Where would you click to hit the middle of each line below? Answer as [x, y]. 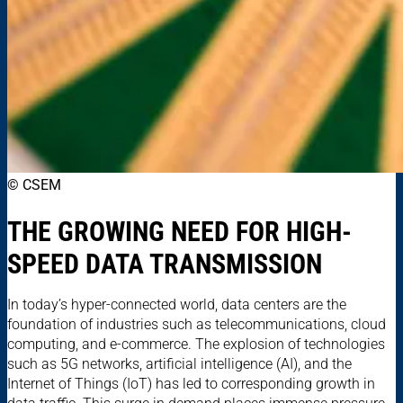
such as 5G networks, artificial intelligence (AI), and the [179, 363]
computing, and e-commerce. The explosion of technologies [196, 344]
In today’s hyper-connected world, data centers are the [177, 304]
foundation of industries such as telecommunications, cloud [197, 324]
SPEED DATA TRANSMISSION [165, 264]
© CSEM [34, 184]
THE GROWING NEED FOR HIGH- [179, 231]
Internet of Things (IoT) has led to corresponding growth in [191, 383]
